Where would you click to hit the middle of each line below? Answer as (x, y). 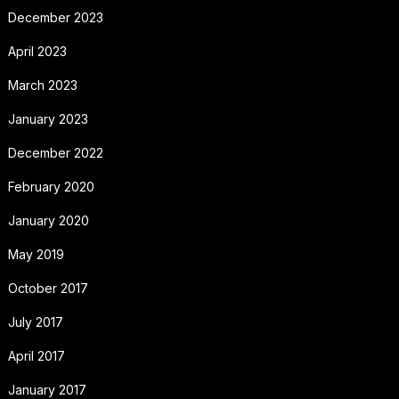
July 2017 (35, 322)
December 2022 (55, 152)
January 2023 (48, 118)
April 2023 (37, 51)
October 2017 (48, 288)
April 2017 (36, 355)
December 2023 (55, 17)
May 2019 (36, 254)
